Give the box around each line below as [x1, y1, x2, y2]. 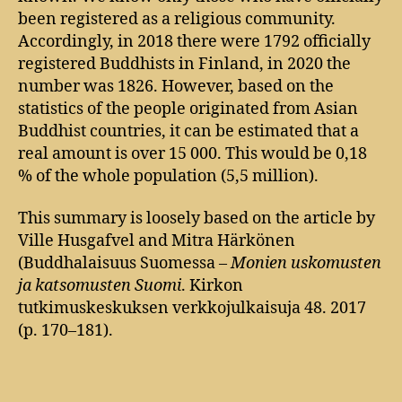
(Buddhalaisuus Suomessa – [18, 253, 231, 274]
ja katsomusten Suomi [18, 275, 181, 296]
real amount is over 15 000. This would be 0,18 [18, 143, 367, 164]
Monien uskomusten [231, 253, 381, 274]
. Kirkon [181, 275, 243, 296]
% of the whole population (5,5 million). [18, 165, 319, 187]
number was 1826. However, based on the [18, 75, 334, 97]
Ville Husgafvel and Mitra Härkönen [18, 231, 295, 251]
